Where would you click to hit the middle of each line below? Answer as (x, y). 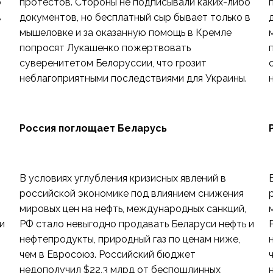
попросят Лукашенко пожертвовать (105, 48)
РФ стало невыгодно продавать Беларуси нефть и (136, 224)
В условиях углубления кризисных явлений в (122, 178)
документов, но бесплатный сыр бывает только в (135, 17)
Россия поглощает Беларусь (93, 128)
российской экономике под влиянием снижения (131, 193)
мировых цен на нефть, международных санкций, (133, 209)
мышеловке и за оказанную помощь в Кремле (125, 33)
